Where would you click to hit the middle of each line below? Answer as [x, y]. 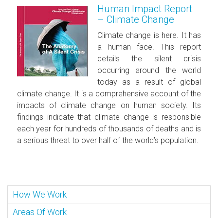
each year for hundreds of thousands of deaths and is [109, 128]
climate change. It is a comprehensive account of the [109, 93]
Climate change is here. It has [149, 35]
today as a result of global [149, 82]
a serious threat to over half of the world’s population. [108, 140]
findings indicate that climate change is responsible [109, 117]
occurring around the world [149, 70]
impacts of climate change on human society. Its [109, 105]
